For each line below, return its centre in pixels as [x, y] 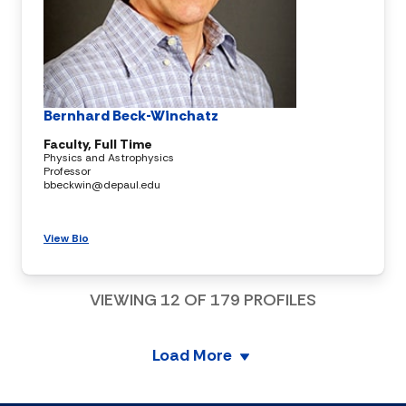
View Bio [66, 238]
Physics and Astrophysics [109, 157]
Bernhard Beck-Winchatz [131, 115]
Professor [67, 171]
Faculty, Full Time [98, 144]
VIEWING [125, 300]
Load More [192, 356]
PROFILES [278, 300]
